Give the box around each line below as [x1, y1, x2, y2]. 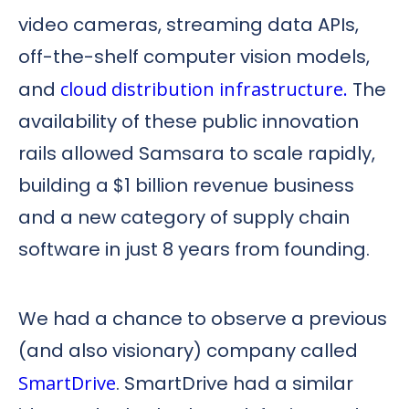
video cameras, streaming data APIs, [18, 11, 359, 37]
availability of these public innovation [18, 108, 359, 134]
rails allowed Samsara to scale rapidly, [18, 140, 375, 166]
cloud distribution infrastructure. [60, 76, 348, 101]
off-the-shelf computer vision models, [18, 43, 370, 69]
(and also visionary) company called [18, 338, 358, 364]
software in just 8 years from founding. [18, 236, 370, 262]
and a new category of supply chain [18, 204, 350, 230]
